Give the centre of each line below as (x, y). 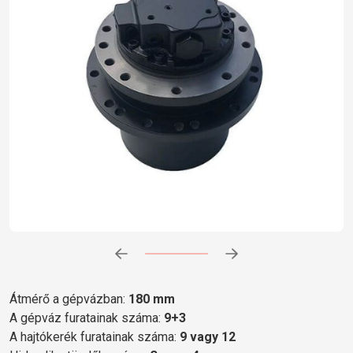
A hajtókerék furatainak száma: (95, 336)
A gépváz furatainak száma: (87, 318)
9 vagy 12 (208, 336)
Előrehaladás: (174, 259)
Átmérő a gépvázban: (69, 299)
